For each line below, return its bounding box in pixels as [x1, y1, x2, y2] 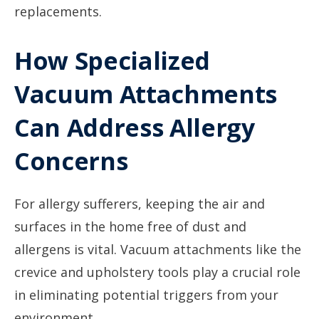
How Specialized [14, 44, 210, 77]
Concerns [14, 145, 128, 177]
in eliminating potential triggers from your [14, 286, 278, 303]
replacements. [14, 3, 102, 20]
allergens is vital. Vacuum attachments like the [14, 241, 301, 258]
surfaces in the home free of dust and [14, 218, 246, 235]
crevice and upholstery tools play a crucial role [14, 263, 300, 281]
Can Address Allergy [14, 111, 255, 144]
